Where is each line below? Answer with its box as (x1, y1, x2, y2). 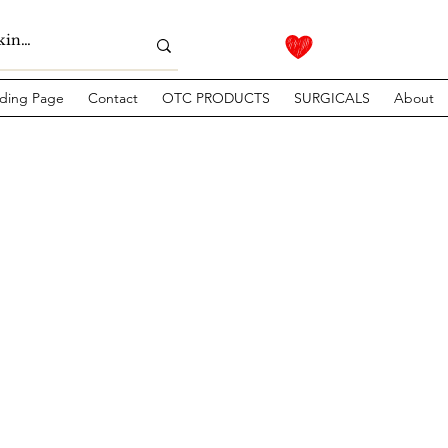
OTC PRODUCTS (162, 89, 270, 108)
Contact (88, 89, 138, 108)
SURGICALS (294, 89, 370, 108)
